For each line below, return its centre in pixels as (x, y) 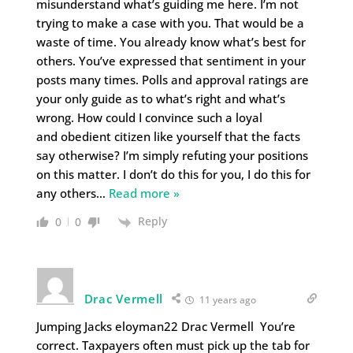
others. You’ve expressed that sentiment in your (171, 61)
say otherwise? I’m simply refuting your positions (172, 156)
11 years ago (227, 299)
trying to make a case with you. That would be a (170, 23)
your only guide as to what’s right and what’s (160, 99)
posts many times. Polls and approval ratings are (172, 80)
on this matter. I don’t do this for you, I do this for (173, 175)
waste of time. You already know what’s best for (171, 42)
